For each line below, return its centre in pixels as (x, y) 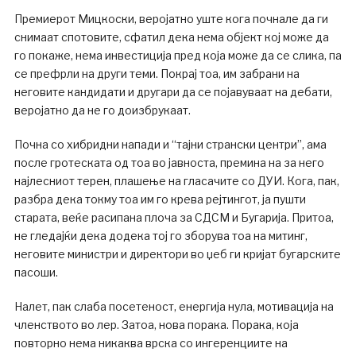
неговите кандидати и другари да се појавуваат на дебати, (173, 91)
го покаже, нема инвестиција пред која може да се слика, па (178, 55)
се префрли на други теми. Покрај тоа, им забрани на (157, 73)
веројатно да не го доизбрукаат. (102, 110)
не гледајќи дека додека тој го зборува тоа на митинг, (161, 235)
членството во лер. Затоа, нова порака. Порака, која (156, 324)
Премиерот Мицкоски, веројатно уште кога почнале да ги (171, 18)
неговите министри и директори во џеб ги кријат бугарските (177, 253)
